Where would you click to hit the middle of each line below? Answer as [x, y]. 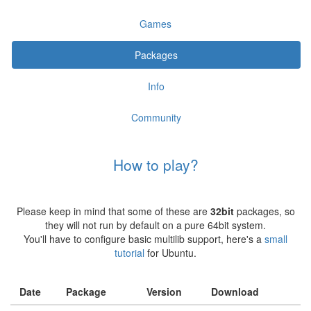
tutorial [129, 253]
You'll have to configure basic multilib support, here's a [144, 239]
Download [235, 292]
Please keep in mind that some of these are [113, 211]
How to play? [155, 165]
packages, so [264, 211]
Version [164, 292]
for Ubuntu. [170, 253]
